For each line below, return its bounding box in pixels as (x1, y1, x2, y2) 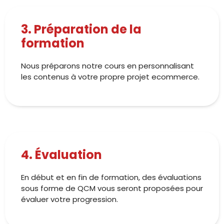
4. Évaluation (21, 146, 102, 163)
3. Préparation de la (21, 21, 141, 37)
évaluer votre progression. (21, 194, 118, 204)
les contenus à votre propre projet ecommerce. (21, 71, 199, 82)
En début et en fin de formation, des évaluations (21, 172, 201, 182)
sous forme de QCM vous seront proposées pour (21, 183, 203, 193)
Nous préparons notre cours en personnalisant (21, 60, 194, 71)
